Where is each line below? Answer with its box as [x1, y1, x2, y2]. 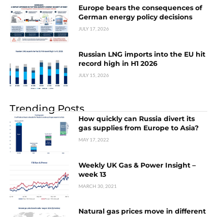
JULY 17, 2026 [78, 26, 109, 32]
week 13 [78, 170, 107, 179]
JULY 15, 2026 [78, 72, 109, 78]
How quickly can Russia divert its [78, 114, 195, 123]
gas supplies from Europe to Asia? [78, 123, 199, 132]
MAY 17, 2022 [78, 136, 109, 142]
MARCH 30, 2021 [78, 183, 117, 189]
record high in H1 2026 [78, 59, 158, 68]
